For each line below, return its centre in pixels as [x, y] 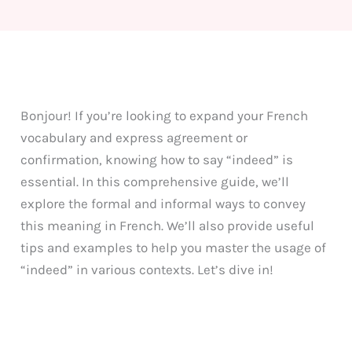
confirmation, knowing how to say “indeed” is [157, 159]
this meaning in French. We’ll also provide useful [168, 225]
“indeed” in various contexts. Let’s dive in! [147, 269]
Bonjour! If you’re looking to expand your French [165, 115]
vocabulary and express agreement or [134, 137]
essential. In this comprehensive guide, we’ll [155, 181]
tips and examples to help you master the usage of [174, 247]
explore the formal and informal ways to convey [163, 203]
